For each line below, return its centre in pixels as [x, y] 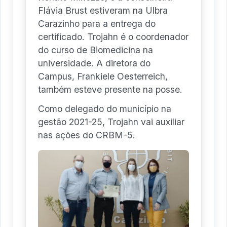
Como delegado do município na [105, 109]
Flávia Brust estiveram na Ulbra [103, 11]
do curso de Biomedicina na [96, 50]
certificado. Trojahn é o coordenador [113, 37]
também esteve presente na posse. [110, 90]
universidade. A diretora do [94, 63]
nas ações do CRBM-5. [87, 135]
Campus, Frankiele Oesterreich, [103, 77]
